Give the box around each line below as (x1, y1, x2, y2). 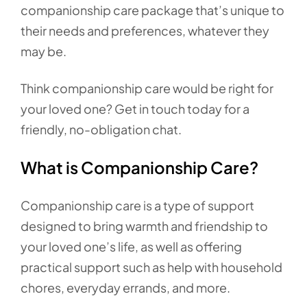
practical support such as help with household (21, 259, 282, 275)
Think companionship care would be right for (21, 80, 273, 96)
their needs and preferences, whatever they (21, 23, 269, 38)
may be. (21, 43, 66, 59)
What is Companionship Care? (21, 157, 258, 177)
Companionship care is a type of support (21, 197, 254, 213)
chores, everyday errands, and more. (21, 280, 234, 295)
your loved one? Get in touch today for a (21, 101, 249, 116)
